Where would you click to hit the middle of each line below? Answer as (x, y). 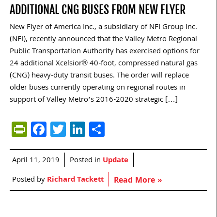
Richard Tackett (75, 180)
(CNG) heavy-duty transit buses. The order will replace (99, 76)
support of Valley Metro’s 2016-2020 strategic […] (94, 101)
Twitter (90, 129)
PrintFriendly (70, 129)
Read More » (138, 181)
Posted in (86, 161)
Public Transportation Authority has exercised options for (105, 52)
